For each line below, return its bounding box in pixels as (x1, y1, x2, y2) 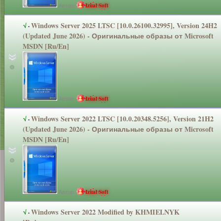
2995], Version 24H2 (156, 20, 217, 31)
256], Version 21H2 (156, 113, 214, 124)
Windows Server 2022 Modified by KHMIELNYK (31, 206, 180, 217)
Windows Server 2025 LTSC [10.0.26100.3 (31, 20, 156, 31)
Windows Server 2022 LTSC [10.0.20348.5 (31, 113, 156, 124)
